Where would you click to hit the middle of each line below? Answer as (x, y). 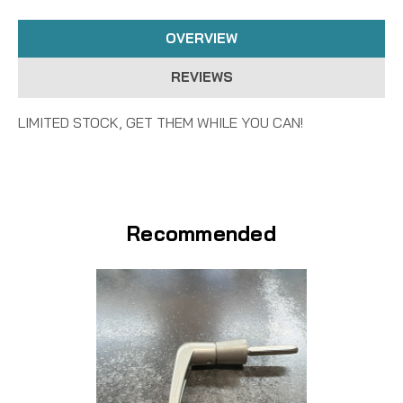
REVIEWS (201, 77)
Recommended (201, 234)
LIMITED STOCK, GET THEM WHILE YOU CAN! (161, 123)
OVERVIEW (201, 39)
